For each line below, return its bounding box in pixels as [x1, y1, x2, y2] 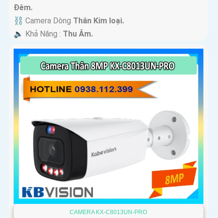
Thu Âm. [63, 29, 93, 38]
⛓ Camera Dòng [14, 16, 73, 25]
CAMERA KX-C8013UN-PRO [70, 208, 147, 216]
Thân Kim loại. [73, 16, 124, 25]
